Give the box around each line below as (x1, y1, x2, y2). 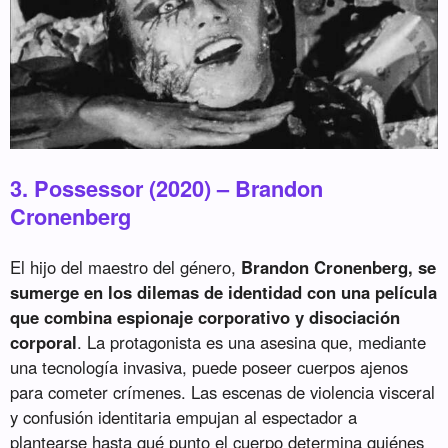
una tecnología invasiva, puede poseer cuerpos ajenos (10, 355, 409, 380)
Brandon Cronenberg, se (241, 255, 437, 280)
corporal (10, 330, 78, 355)
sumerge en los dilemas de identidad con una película (10, 280, 438, 305)
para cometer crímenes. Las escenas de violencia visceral (10, 380, 436, 405)
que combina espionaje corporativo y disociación (10, 305, 401, 330)
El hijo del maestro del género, (10, 255, 242, 280)
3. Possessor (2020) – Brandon (10, 172, 324, 205)
